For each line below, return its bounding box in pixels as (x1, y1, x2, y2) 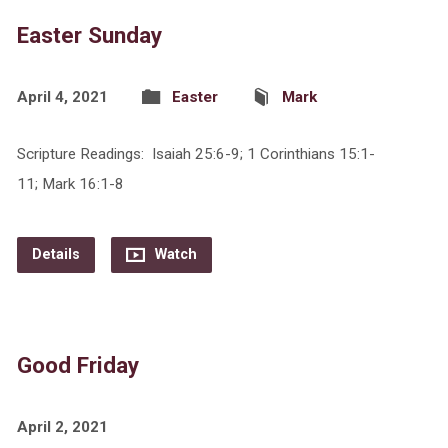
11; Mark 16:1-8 (16, 175, 124, 193)
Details (31, 246, 80, 263)
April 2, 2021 (16, 418, 108, 436)
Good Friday (16, 352, 139, 378)
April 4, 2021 (16, 88, 108, 106)
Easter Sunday (16, 22, 162, 48)
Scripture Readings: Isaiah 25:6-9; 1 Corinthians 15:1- (16, 145, 375, 163)
